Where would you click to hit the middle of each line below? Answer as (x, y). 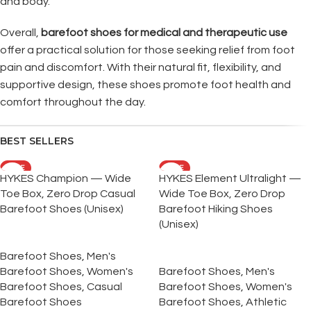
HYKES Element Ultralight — (230, 178)
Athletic (266, 302)
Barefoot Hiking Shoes (216, 209)
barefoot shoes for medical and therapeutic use (164, 33)
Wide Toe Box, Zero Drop (222, 194)
